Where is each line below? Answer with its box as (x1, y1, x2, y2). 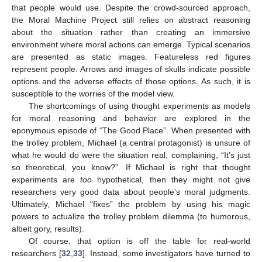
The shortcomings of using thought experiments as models (28, 101, 250, 111)
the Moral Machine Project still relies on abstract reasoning (12, 15, 250, 25)
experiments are (12, 174, 81, 184)
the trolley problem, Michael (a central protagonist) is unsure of (12, 137, 250, 147)
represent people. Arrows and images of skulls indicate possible (12, 64, 250, 74)
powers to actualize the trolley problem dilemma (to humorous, (12, 211, 250, 221)
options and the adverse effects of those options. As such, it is (12, 76, 250, 86)
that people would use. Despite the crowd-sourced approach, (12, 2, 250, 12)
